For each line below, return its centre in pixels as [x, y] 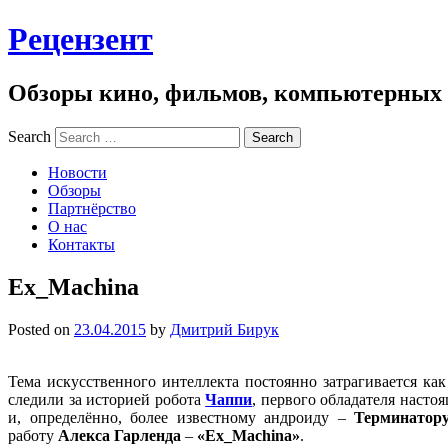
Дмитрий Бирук [224, 329]
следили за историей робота [107, 399]
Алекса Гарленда [119, 435]
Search [29, 136]
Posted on [41, 329]
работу [33, 435]
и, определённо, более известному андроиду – [181, 417]
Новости [77, 172]
